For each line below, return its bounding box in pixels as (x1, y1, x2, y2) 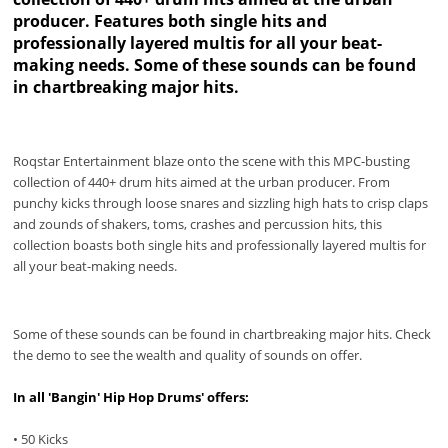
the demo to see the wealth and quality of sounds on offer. (13, 346, 363, 365)
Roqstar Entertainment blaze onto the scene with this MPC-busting (13, 151, 411, 170)
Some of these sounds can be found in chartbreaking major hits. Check (13, 325, 432, 344)
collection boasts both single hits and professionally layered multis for (13, 235, 427, 254)
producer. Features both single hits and (13, 9, 328, 32)
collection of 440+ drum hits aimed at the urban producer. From (13, 172, 391, 191)
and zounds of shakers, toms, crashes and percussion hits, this (13, 214, 383, 233)
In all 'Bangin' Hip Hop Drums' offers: (13, 388, 250, 407)
